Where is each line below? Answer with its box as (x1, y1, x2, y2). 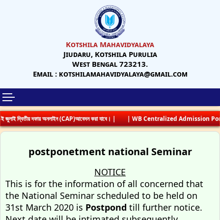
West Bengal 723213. (72, 59, 148, 69)
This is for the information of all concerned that (5, 178, 203, 190)
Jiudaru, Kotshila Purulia (63, 49, 157, 59)
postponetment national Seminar (28, 144, 192, 158)
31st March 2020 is (5, 201, 85, 214)
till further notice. (127, 201, 202, 214)
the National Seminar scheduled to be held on (5, 190, 197, 202)
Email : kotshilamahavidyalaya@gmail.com (32, 69, 188, 79)
